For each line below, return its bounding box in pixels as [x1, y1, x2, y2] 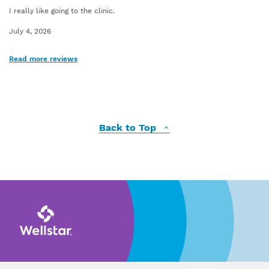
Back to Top [99, 122, 159, 133]
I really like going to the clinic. [9, 7, 115, 15]
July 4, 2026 [9, 27, 51, 35]
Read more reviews [9, 55, 77, 63]
